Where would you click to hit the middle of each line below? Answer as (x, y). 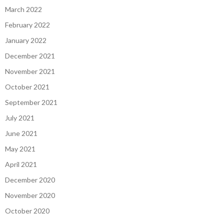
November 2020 (30, 195)
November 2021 (30, 71)
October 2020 (27, 210)
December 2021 (30, 55)
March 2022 (23, 9)
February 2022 (27, 24)
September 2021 (31, 102)
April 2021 (21, 164)
